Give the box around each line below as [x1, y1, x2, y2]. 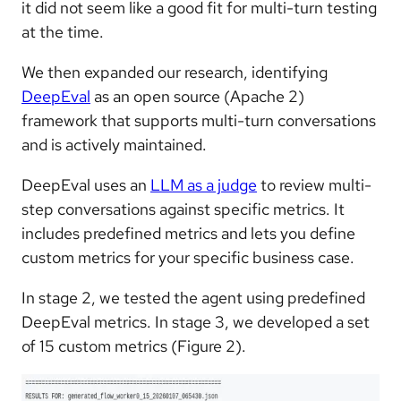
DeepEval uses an [21, 174, 150, 195]
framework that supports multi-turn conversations [21, 109, 376, 131]
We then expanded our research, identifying [21, 61, 328, 82]
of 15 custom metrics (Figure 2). [21, 335, 246, 356]
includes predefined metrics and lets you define [21, 222, 355, 243]
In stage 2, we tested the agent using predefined [21, 286, 365, 308]
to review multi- [257, 174, 371, 195]
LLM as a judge [150, 174, 257, 195]
